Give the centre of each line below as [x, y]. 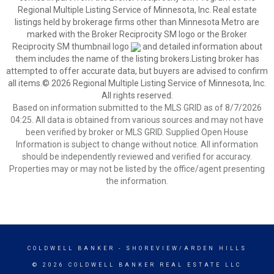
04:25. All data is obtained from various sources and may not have [137, 120]
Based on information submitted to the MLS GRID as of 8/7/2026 [137, 108]
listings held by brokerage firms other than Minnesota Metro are [137, 22]
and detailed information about [201, 46]
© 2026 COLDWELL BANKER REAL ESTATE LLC [137, 265]
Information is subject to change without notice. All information [137, 144]
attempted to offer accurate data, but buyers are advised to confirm [137, 71]
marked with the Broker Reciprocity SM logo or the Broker [137, 34]
